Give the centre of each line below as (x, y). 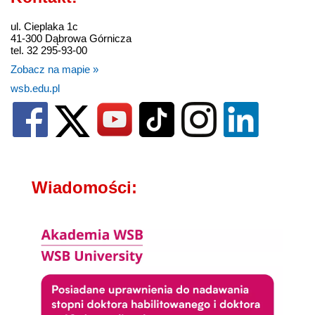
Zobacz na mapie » (54, 70)
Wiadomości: (84, 188)
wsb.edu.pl (35, 89)
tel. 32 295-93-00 (49, 51)
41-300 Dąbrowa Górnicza (71, 39)
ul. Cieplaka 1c (44, 27)
